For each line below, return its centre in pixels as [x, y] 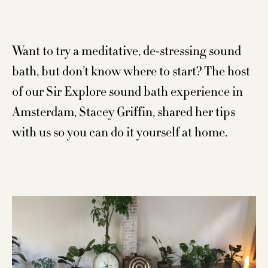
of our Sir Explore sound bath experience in [127, 92]
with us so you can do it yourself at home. [120, 132]
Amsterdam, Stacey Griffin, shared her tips [124, 112]
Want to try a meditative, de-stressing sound [127, 51]
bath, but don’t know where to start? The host [131, 71]
